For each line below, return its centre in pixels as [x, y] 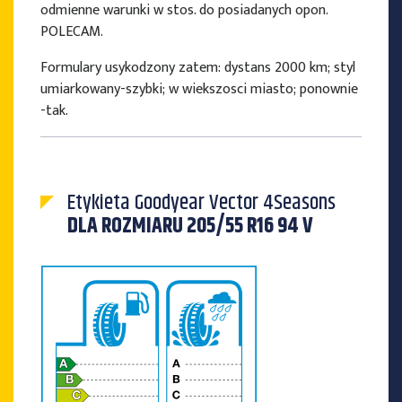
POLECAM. [72, 32]
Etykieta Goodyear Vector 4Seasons [201, 203]
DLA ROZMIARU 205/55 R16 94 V [190, 227]
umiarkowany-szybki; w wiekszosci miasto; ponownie [199, 90]
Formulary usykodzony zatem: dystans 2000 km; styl [198, 68]
